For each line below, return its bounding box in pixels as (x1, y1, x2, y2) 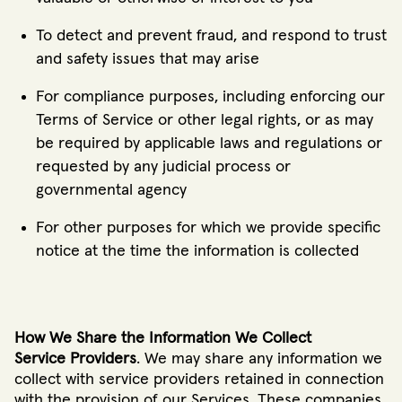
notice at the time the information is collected (36, 242, 359, 259)
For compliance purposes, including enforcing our (36, 88, 385, 105)
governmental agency (36, 181, 187, 198)
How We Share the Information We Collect (14, 329, 311, 346)
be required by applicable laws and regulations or (36, 135, 382, 152)
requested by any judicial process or (36, 158, 291, 175)
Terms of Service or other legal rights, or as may (36, 111, 373, 128)
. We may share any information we (136, 350, 382, 367)
